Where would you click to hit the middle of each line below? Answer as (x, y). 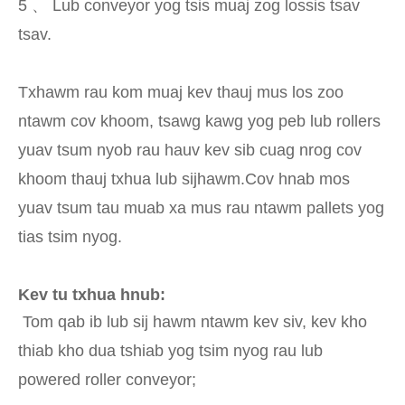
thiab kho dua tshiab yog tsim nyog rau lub (170, 351)
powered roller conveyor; (107, 380)
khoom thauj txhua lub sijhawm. (132, 179)
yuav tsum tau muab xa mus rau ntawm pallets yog (201, 208)
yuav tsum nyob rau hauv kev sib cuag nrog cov (190, 151)
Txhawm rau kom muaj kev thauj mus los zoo (181, 93)
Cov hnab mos (297, 179)
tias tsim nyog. (70, 237)
